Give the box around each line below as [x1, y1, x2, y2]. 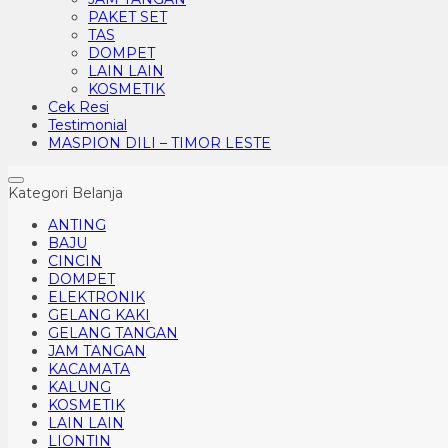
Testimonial [48, 116, 127, 134]
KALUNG [48, 378, 111, 396]
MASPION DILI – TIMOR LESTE [48, 134, 271, 152]
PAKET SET [88, 8, 167, 26]
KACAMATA [48, 360, 130, 378]
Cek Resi [48, 98, 109, 116]
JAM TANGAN [48, 342, 146, 360]
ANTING [48, 216, 106, 234]
